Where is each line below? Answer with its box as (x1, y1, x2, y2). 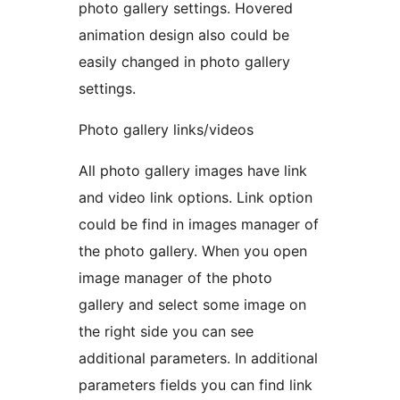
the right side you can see (79, 321, 254, 340)
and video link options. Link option (79, 187, 312, 206)
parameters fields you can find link (79, 375, 312, 394)
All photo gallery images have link (79, 161, 307, 179)
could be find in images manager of (79, 214, 319, 233)
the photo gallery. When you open (79, 241, 202, 260)
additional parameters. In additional (79, 348, 318, 367)
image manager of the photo (79, 268, 272, 287)
